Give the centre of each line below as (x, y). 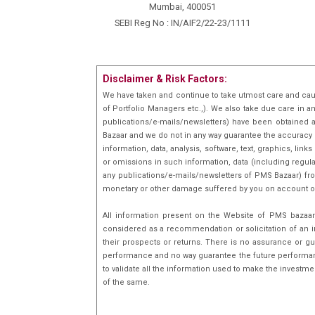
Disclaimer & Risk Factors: (165, 78)
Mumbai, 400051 (182, 7)
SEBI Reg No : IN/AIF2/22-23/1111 (182, 23)
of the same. (126, 282)
